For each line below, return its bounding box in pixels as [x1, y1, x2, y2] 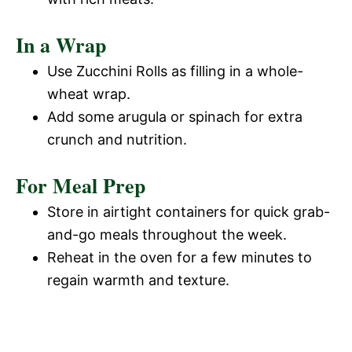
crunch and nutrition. [47, 130, 187, 148]
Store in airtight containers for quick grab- [47, 203, 330, 220]
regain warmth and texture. [47, 271, 229, 288]
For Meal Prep [16, 170, 145, 200]
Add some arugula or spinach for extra [47, 108, 302, 125]
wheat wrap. [47, 85, 130, 102]
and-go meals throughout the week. [47, 225, 287, 243]
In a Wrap [16, 29, 106, 60]
